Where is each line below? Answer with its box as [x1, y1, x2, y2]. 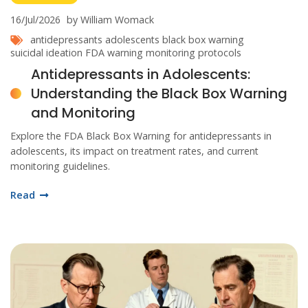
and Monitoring [31, 102, 135, 122]
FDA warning [85, 45, 143, 59]
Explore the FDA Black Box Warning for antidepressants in [10, 129, 272, 142]
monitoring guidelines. [10, 159, 110, 173]
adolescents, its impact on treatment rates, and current [10, 144, 258, 157]
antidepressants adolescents [30, 32, 159, 46]
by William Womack [67, 12, 154, 26]
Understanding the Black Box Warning [31, 83, 287, 103]
